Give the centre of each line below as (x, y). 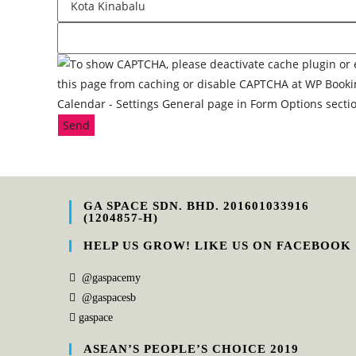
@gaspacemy (111, 277)
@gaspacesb (109, 297)
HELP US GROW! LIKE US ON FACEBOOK (217, 245)
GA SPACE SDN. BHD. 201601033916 (196, 205)
